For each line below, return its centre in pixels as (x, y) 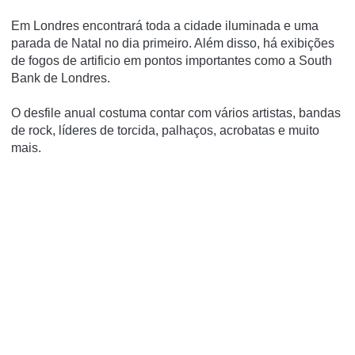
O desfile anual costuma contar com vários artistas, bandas (176, 113)
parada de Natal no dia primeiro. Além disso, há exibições (173, 44)
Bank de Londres (59, 78)
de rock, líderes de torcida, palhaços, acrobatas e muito (165, 131)
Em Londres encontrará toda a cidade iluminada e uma (165, 26)
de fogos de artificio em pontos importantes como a (155, 61)
